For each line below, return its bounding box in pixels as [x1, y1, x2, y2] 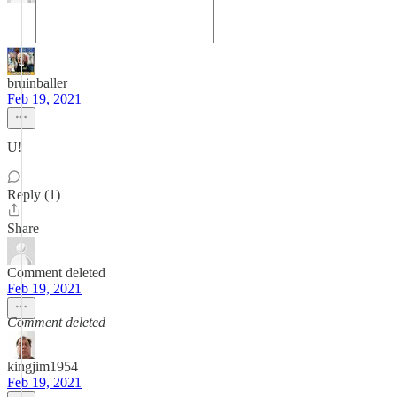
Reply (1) [7, 187, 60, 202]
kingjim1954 [7, 359, 78, 374]
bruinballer [7, 75, 67, 90]
